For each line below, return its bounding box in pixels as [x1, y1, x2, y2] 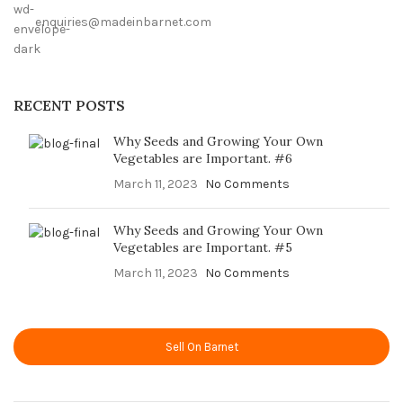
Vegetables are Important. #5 [113, 238, 292, 255]
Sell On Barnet [165, 339, 238, 354]
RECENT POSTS [13, 95, 125, 114]
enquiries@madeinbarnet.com [35, 13, 211, 30]
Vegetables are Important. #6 [113, 149, 292, 166]
